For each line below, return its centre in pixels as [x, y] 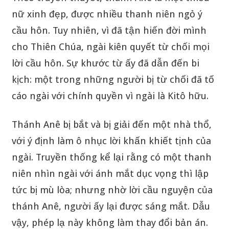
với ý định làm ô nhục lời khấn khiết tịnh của [111, 141]
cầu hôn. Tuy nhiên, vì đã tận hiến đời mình [109, 30]
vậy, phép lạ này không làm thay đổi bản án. [110, 222]
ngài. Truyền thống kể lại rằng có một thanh [111, 157]
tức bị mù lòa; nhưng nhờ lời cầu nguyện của [112, 190]
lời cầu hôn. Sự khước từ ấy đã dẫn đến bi [105, 63]
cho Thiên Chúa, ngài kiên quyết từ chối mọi [110, 47]
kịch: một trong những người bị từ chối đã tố [113, 79]
